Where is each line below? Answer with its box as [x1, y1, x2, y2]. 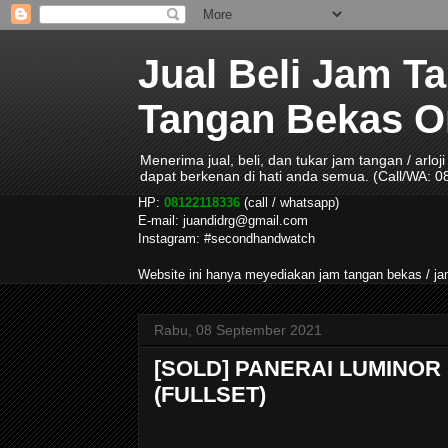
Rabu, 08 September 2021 [154, 322, 322, 338]
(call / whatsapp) [240, 195, 339, 210]
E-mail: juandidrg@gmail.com [138, 213, 308, 228]
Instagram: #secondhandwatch [138, 231, 315, 246]
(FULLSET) [154, 382, 266, 407]
